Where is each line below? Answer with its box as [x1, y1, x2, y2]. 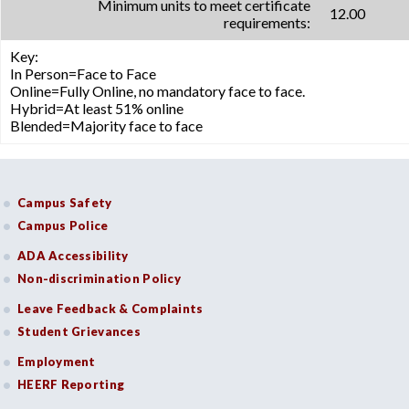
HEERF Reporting [17, 377, 125, 392]
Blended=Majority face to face [10, 117, 203, 134]
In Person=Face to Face [10, 65, 156, 82]
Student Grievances [17, 324, 141, 339]
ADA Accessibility [17, 248, 129, 263]
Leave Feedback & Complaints [17, 301, 204, 316]
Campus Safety [17, 195, 112, 210]
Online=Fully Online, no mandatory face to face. [10, 82, 305, 100]
